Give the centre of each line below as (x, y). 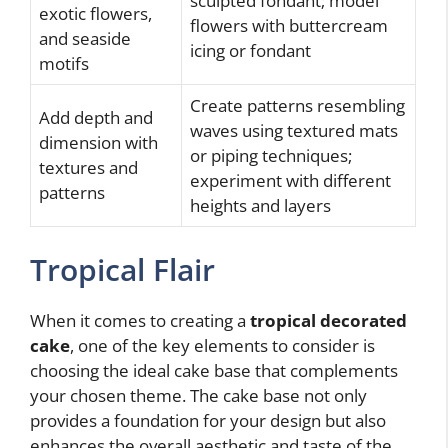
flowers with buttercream (289, 25)
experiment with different (290, 180)
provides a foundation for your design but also (208, 420)
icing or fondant (250, 50)
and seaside (85, 38)
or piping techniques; (271, 155)
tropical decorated (328, 320)
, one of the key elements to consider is (222, 345)
